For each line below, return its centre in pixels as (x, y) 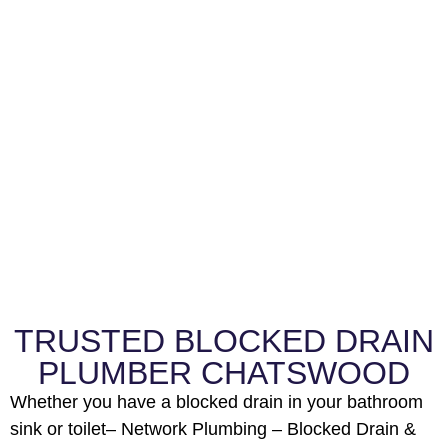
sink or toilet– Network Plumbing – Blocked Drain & (213, 429)
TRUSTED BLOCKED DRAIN (224, 341)
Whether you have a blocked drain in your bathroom (216, 402)
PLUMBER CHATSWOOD (224, 373)
